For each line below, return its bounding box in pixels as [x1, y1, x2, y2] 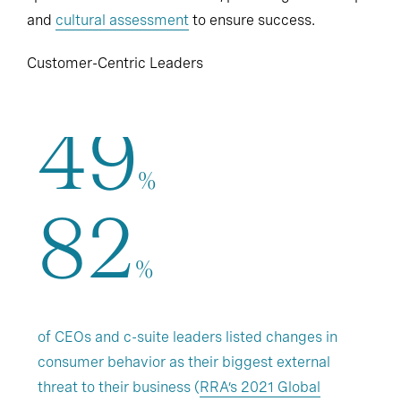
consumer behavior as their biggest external [38, 354, 330, 371]
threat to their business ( [38, 379, 200, 397]
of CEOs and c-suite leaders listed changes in [38, 328, 337, 346]
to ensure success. [189, 12, 315, 29]
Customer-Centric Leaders [27, 55, 203, 72]
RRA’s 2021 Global [200, 379, 320, 397]
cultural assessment [55, 12, 189, 29]
